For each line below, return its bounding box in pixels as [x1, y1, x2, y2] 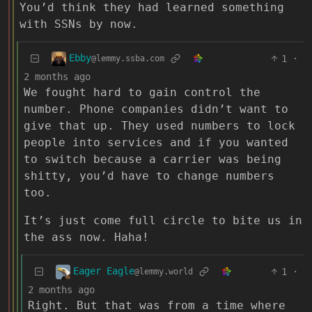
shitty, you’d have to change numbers [24, 169, 274, 182]
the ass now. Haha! [24, 230, 149, 244]
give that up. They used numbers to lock [24, 118, 295, 132]
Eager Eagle [73, 265, 134, 277]
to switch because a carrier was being [24, 152, 281, 166]
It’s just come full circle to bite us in [24, 213, 302, 227]
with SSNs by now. [19, 17, 138, 31]
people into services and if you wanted [24, 135, 288, 149]
